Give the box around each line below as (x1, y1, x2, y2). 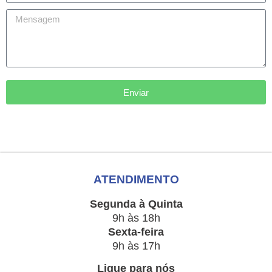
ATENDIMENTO (93, 173, 179, 186)
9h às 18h (112, 211, 160, 224)
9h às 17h (112, 239, 160, 252)
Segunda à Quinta (89, 197, 183, 210)
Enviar (123, 87, 149, 98)
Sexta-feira (108, 225, 164, 238)
